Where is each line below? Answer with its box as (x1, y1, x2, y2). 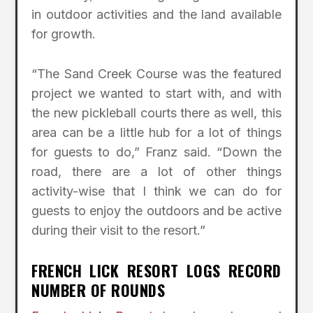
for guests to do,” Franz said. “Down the (31, 144, 282, 159)
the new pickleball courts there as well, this (31, 105, 282, 120)
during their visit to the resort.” (31, 222, 206, 238)
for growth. (31, 26, 96, 41)
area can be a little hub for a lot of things (31, 124, 282, 140)
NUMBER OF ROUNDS (31, 278, 166, 301)
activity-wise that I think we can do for (31, 183, 282, 198)
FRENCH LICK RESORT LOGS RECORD (31, 259, 282, 282)
